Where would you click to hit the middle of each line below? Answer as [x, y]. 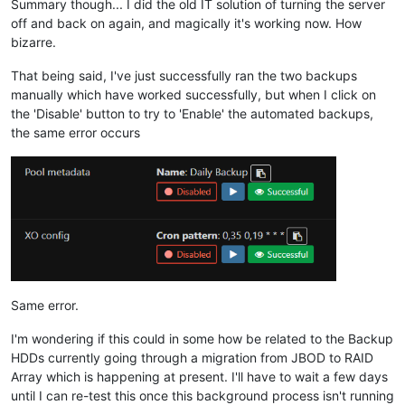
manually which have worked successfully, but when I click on [193, 94]
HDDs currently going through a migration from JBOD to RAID [192, 358]
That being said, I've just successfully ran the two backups [184, 75]
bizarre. [33, 42]
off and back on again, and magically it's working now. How [186, 23]
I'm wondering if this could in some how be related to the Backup [202, 339]
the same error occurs [75, 132]
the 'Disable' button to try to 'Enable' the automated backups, [192, 113]
